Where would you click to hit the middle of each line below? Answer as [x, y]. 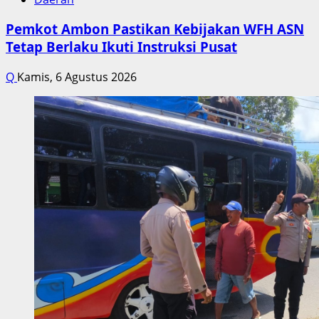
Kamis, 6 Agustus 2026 [77, 77]
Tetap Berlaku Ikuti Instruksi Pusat [121, 47]
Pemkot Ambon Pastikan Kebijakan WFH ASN [155, 29]
